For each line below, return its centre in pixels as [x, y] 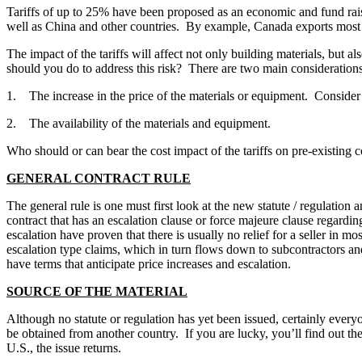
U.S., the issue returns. [64, 348]
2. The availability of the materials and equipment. [139, 124]
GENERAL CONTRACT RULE [99, 179]
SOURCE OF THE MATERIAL [97, 292]
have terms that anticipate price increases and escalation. [149, 264]
